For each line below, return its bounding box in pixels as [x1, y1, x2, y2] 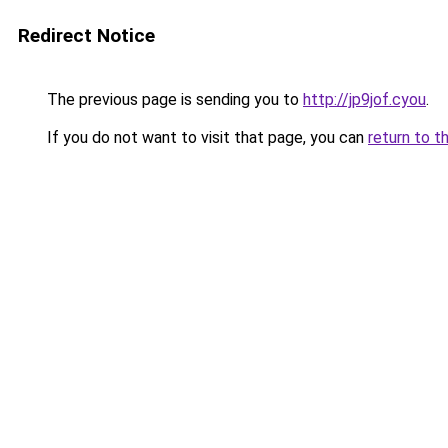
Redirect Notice [18, 24, 155, 47]
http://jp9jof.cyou [303, 90, 426, 109]
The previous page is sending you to [43, 90, 303, 109]
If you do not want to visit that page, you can [43, 128, 368, 147]
